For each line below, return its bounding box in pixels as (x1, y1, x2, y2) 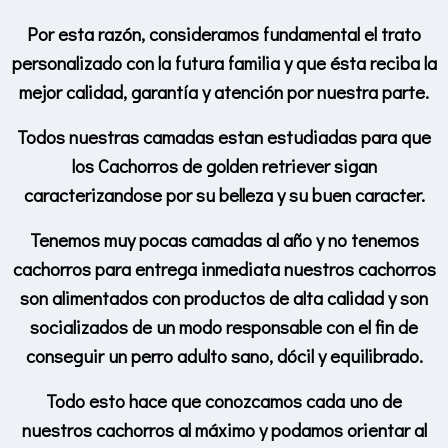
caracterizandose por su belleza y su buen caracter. (23, 181, 425, 207)
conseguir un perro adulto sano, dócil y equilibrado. (25, 342, 423, 368)
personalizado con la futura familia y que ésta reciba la (11, 49, 437, 75)
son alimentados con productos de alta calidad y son (20, 284, 428, 310)
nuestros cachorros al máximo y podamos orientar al (21, 416, 427, 442)
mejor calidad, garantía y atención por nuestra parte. (19, 78, 429, 104)
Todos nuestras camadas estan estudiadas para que (17, 123, 431, 149)
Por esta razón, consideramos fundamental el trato (27, 20, 421, 46)
